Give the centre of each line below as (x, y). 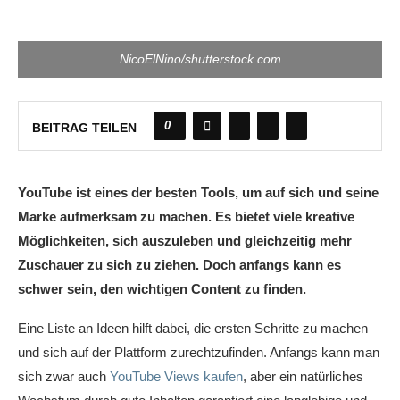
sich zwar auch (64, 377)
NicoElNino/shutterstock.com (200, 59)
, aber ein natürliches (303, 377)
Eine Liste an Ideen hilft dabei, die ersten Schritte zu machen (193, 329)
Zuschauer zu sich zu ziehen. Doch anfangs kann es (179, 265)
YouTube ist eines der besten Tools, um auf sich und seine (198, 193)
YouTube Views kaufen (176, 377)
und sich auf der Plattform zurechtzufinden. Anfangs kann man (199, 353)
